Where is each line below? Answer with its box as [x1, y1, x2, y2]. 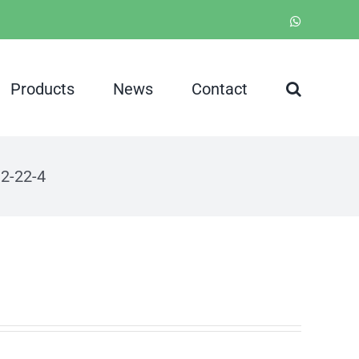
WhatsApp [301, 14, 355, 27]
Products [10, 79, 75, 99]
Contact [192, 79, 248, 99]
